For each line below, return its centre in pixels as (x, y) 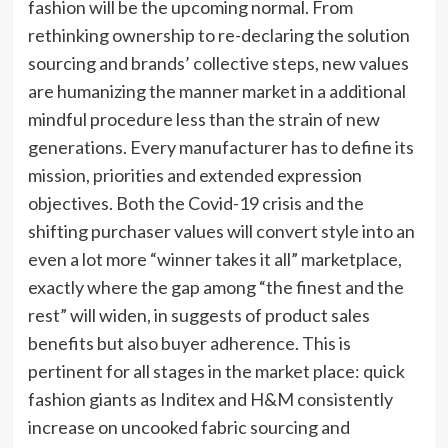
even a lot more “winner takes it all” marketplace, (214, 259)
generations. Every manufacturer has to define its (220, 147)
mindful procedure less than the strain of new (203, 119)
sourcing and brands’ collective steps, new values (218, 63)
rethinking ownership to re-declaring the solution (218, 35)
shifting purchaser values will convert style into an (221, 231)
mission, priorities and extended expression (194, 175)
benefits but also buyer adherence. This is (189, 343)
